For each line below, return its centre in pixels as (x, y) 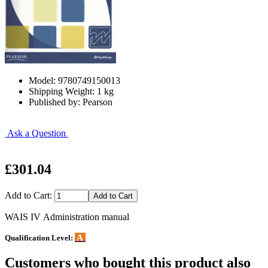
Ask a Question (36, 133)
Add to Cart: (30, 195)
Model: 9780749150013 (74, 80)
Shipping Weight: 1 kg (71, 91)
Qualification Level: (40, 237)
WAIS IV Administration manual (67, 217)
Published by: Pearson (71, 102)
